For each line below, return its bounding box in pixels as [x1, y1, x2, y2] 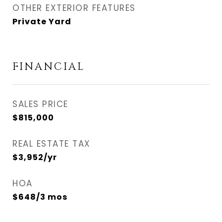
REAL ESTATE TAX [12, 138, 91, 150]
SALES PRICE [12, 98, 68, 110]
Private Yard [12, 16, 71, 27]
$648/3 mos [12, 191, 67, 203]
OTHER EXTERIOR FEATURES [12, 2, 136, 14]
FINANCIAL [12, 60, 85, 74]
